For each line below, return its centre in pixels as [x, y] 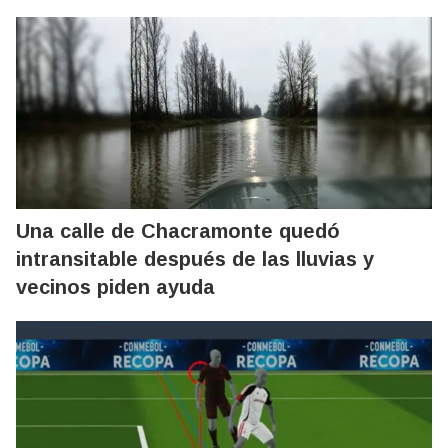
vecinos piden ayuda [115, 287]
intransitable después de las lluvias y [195, 259]
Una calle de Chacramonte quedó [178, 231]
